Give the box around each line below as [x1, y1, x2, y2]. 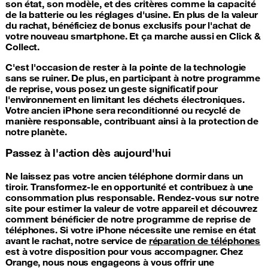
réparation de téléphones [148, 234, 261, 246]
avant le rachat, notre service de [5, 234, 149, 246]
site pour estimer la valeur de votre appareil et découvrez [5, 202, 258, 214]
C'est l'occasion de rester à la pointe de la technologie [5, 60, 246, 73]
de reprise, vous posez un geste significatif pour [5, 82, 218, 95]
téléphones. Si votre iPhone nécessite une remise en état [5, 223, 257, 236]
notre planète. [5, 125, 69, 138]
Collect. [5, 40, 40, 53]
